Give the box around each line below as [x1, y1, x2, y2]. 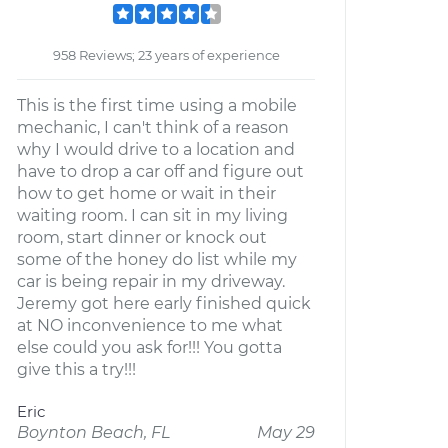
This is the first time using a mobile [17, 96, 297, 115]
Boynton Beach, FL [17, 423, 170, 442]
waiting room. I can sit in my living [17, 206, 288, 225]
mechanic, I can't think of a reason [17, 118, 289, 137]
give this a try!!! [17, 360, 136, 379]
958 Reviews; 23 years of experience [52, 47, 280, 63]
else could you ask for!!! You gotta [17, 338, 282, 357]
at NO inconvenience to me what [17, 316, 283, 335]
